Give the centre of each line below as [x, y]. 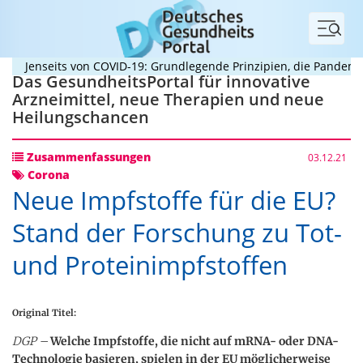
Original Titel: [44, 312]
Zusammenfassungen [87, 157]
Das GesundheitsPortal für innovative [161, 81]
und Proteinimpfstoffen [150, 265]
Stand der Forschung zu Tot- [177, 233]
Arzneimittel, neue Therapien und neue [168, 99]
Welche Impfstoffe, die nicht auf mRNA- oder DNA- [194, 341]
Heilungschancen [81, 117]
